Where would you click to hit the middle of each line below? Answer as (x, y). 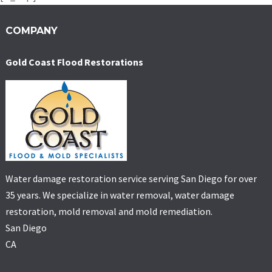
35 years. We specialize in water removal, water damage (120, 195)
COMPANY (31, 31)
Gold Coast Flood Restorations (74, 62)
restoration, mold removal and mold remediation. (109, 211)
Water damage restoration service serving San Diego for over (131, 178)
